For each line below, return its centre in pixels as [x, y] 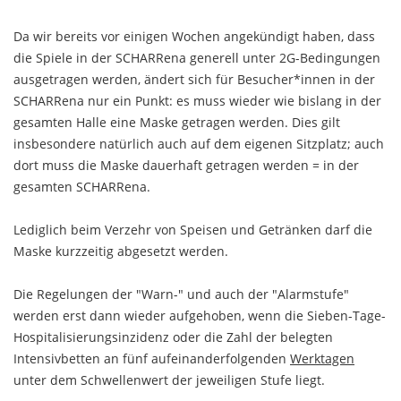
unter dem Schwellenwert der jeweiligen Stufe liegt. [169, 380]
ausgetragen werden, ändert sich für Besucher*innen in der [194, 80]
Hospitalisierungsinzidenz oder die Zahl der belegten [173, 337]
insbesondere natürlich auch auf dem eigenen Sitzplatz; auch [199, 144]
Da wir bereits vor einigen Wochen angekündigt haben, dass [194, 37]
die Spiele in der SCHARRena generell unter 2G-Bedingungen [197, 58]
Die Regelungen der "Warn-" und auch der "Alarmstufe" [181, 294]
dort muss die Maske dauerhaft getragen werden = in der [186, 166]
